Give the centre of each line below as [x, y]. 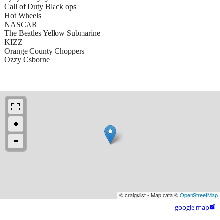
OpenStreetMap [199, 195]
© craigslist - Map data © [150, 195]
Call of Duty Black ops [40, 6]
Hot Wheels [23, 15]
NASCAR [21, 24]
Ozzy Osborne [27, 59]
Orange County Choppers [44, 51]
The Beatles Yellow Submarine [52, 33]
